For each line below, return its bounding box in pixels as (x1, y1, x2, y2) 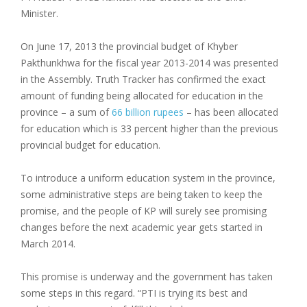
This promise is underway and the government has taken (21, 270, 273, 284)
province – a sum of (21, 106, 112, 119)
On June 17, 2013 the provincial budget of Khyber (21, 40, 238, 53)
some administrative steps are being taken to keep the (21, 188, 262, 201)
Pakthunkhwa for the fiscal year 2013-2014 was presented (21, 56, 278, 70)
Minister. (21, 7, 58, 21)
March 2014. (21, 237, 78, 251)
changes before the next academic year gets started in (21, 221, 262, 234)
